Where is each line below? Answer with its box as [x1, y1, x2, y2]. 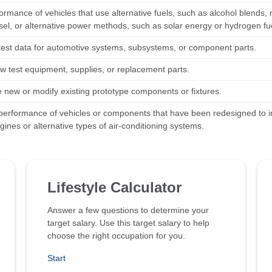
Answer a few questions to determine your [47, 205, 209, 215]
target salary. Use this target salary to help [47, 217, 209, 228]
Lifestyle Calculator [47, 178, 182, 195]
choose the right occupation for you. [47, 230, 185, 240]
